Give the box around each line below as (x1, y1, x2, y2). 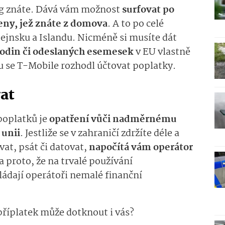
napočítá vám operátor (89, 140, 193, 156)
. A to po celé (107, 17, 164, 32)
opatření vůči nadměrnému (47, 112, 177, 128)
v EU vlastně (134, 45, 190, 60)
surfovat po (122, 3, 174, 18)
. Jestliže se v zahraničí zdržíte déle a (20, 126, 179, 142)
